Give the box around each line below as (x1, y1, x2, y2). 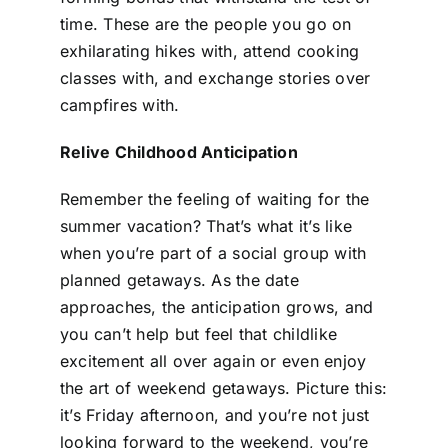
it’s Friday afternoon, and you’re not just (59, 404, 370, 425)
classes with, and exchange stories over (59, 67, 371, 88)
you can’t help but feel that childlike (59, 323, 338, 344)
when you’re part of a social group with (59, 242, 367, 263)
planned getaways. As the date (59, 269, 299, 290)
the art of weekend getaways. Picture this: (59, 377, 388, 398)
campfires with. (59, 94, 180, 115)
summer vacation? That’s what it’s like (59, 215, 353, 236)
